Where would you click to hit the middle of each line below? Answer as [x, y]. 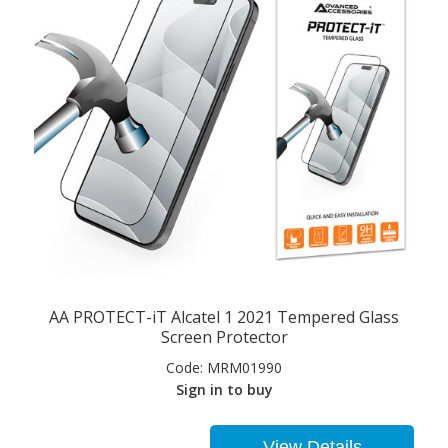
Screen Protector [224, 337]
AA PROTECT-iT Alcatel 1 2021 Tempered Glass [224, 317]
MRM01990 [242, 368]
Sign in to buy [224, 390]
